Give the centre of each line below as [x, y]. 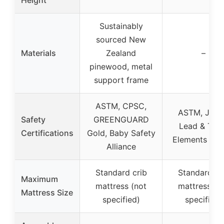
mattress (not [121, 186]
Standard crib [121, 172]
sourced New [121, 39]
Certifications [47, 133]
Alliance [121, 146]
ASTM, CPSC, [121, 106]
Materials [38, 53]
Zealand [121, 53]
